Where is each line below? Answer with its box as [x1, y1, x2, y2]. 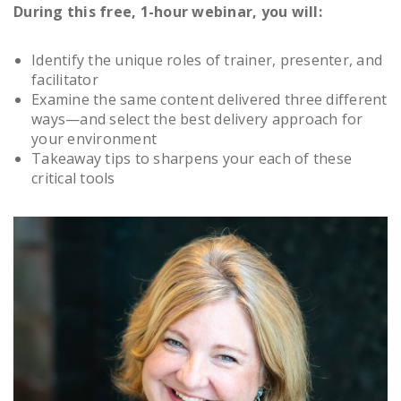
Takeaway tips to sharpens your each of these [31, 149, 352, 168]
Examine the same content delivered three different [31, 90, 388, 109]
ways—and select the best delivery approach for [31, 109, 363, 129]
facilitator [31, 70, 98, 90]
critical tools [31, 168, 115, 188]
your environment [31, 129, 157, 149]
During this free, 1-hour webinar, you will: [13, 2, 322, 21]
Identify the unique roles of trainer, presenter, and [31, 50, 382, 70]
